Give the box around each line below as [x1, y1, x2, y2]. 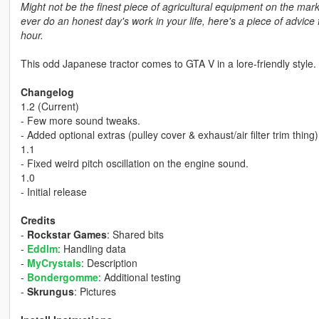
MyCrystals [26, 255, 81, 270]
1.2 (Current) [20, 98, 79, 113]
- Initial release [20, 184, 87, 199]
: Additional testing [98, 269, 181, 284]
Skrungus [26, 283, 74, 298]
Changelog [20, 84, 74, 99]
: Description [80, 255, 137, 270]
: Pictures [73, 283, 116, 298]
